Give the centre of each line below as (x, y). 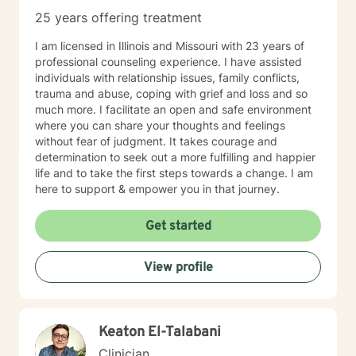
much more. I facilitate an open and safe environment (173, 109)
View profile (178, 268)
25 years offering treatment (118, 17)
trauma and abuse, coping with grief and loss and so (171, 93)
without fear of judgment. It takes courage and (156, 141)
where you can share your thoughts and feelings (160, 125)
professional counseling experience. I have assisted (168, 62)
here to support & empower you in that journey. (157, 189)
